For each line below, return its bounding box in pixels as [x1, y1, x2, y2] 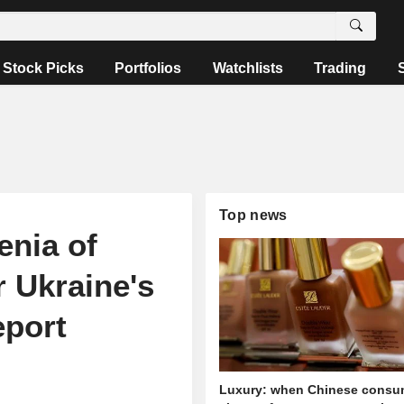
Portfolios [115, 60, 182, 76]
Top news [219, 207, 288, 223]
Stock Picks [3, 60, 85, 76]
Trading [314, 60, 367, 76]
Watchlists [212, 60, 283, 76]
